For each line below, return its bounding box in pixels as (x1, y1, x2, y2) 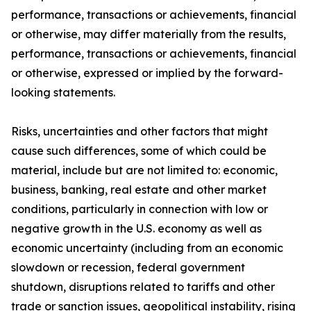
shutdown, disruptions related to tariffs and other (11, 280, 275, 294)
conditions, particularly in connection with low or (11, 202, 268, 216)
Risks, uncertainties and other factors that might (11, 124, 268, 138)
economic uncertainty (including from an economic (11, 241, 283, 255)
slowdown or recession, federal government (11, 260, 245, 274)
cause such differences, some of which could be (11, 144, 267, 158)
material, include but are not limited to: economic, (11, 163, 278, 177)
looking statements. (11, 85, 115, 99)
